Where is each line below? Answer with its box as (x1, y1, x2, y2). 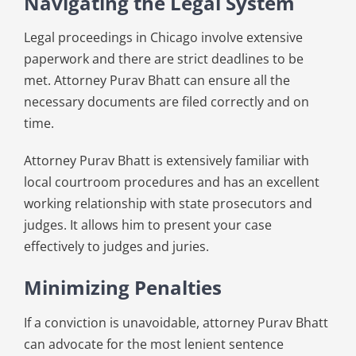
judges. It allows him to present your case (23, 216, 272, 234)
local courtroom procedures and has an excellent (23, 173, 319, 192)
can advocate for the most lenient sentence (23, 335, 284, 354)
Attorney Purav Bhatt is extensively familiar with (23, 152, 309, 170)
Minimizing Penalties (23, 274, 222, 301)
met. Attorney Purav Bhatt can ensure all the (23, 72, 290, 90)
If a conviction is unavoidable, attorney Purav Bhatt (23, 314, 328, 332)
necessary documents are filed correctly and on (23, 93, 309, 111)
